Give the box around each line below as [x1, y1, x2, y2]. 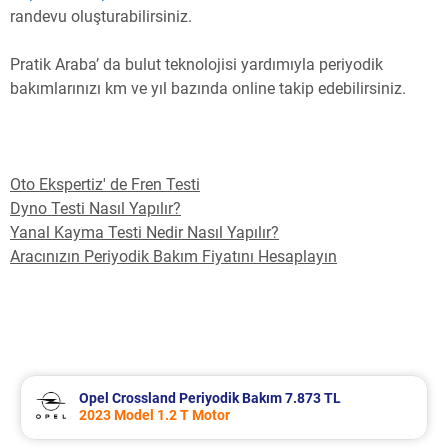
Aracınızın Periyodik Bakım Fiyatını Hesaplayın [10, 247, 337, 267]
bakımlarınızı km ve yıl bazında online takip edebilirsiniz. [10, 79, 406, 99]
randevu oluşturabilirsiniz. [10, 7, 192, 27]
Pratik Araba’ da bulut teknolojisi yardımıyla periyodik [10, 55, 383, 75]
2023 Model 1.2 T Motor [79, 407, 230, 424]
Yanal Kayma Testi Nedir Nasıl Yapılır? [10, 223, 279, 243]
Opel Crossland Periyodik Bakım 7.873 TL [79, 390, 341, 407]
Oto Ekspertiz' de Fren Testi [10, 175, 200, 195]
